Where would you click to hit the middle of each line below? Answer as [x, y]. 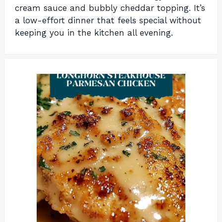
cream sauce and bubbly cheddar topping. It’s [110, 8]
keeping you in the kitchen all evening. [94, 33]
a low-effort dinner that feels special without [108, 21]
